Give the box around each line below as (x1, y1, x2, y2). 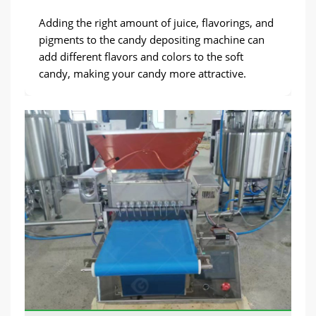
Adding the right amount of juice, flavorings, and (39, 15, 274, 30)
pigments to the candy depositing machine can (39, 32, 265, 47)
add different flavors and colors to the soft (39, 49, 243, 63)
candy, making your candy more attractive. (39, 66, 246, 80)
